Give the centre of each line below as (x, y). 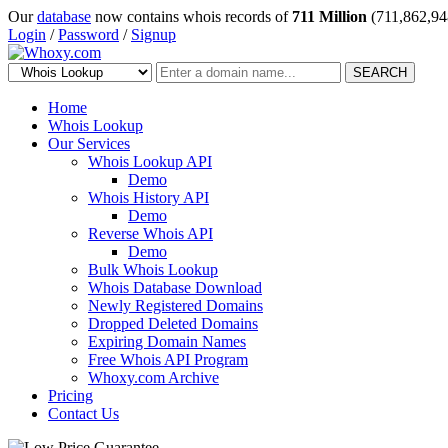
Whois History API (148, 197)
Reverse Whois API (150, 233)
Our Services (89, 143)
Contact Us (83, 413)
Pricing (70, 395)
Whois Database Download (175, 287)
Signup (153, 34)
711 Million (329, 16)
